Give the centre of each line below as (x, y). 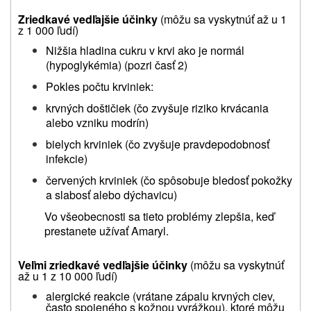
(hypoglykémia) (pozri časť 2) (117, 65)
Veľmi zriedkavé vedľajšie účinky (103, 264)
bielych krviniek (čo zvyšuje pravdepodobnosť (158, 144)
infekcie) (67, 158)
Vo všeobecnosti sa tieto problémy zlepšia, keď (159, 216)
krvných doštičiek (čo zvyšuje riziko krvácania (157, 108)
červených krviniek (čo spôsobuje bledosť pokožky (169, 180)
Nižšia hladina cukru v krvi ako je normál (145, 50)
